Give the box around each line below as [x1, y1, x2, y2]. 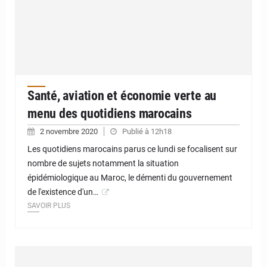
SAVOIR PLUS [27, 201, 70, 210]
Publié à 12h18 [122, 126, 172, 136]
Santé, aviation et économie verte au [27, 88, 217, 103]
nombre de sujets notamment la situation [27, 158, 179, 168]
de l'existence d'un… [27, 187, 98, 197]
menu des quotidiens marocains [27, 105, 192, 121]
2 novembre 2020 [40, 126, 100, 136]
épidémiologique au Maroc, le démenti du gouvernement [27, 172, 232, 182]
